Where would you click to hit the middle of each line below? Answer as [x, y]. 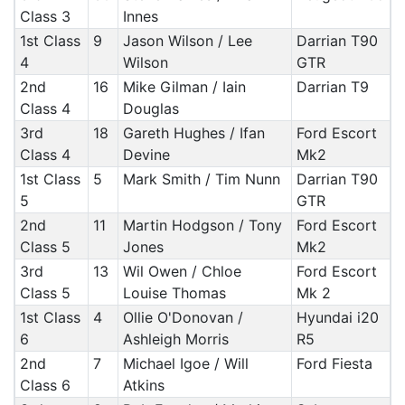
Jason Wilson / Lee [187, 41]
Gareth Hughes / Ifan [193, 133]
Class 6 [45, 385]
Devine [146, 155]
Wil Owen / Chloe [182, 271]
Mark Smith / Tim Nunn [201, 179]
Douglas [151, 108]
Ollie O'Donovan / [183, 317]
